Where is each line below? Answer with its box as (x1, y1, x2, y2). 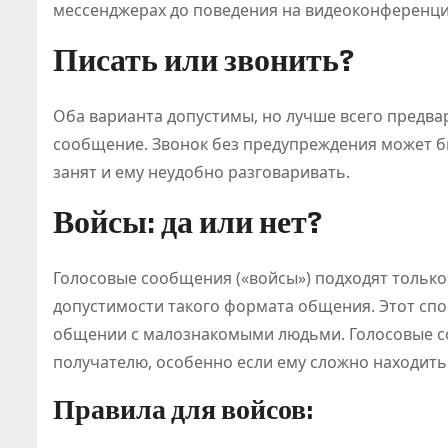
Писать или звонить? (53, 40, 354, 79)
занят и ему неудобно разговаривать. (53, 160, 350, 183)
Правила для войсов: (53, 392, 313, 426)
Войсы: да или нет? (53, 202, 322, 241)
